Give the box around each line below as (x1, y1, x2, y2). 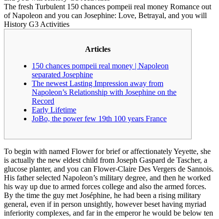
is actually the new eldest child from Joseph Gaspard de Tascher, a (4, 156, 207, 165)
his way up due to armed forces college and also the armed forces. (4, 182, 206, 191)
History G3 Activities (4, 20, 69, 29)
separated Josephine (32, 70, 93, 79)
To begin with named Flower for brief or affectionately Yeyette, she (4, 147, 211, 156)
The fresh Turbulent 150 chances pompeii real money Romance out (4, 2, 211, 11)
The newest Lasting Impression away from (32, 79, 163, 88)
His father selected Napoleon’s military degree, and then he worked (4, 174, 211, 182)
